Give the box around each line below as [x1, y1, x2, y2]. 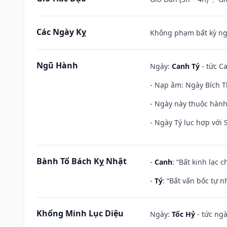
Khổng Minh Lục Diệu [36, 207, 124, 219]
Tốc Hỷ [172, 209, 195, 219]
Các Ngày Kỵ [36, 26, 86, 37]
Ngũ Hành [36, 59, 78, 71]
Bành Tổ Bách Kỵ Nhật [36, 155, 127, 167]
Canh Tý [172, 61, 200, 71]
